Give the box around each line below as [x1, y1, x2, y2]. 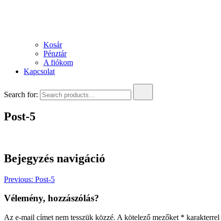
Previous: [4, 175, 33, 184]
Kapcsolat [24, 67, 55, 75]
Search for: [4, 90, 38, 99]
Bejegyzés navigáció [4, 151, 105, 165]
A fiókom [43, 58, 73, 67]
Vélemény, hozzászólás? [4, 193, 99, 204]
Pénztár [43, 49, 67, 58]
